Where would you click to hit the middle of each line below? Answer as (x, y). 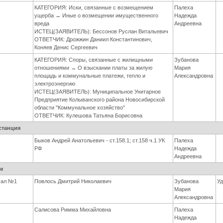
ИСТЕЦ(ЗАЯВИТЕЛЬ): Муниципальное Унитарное (98, 92)
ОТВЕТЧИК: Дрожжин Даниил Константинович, (94, 40)
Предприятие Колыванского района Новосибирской (100, 100)
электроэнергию (55, 84)
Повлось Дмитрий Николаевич (73, 181)
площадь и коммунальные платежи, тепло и (90, 76)
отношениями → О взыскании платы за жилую (94, 68)
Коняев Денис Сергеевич (66, 48)
